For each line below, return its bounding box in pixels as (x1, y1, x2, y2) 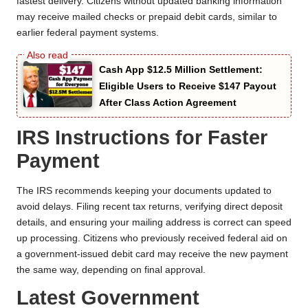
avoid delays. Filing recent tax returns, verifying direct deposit (16, 201, 283, 212)
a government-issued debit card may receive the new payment (16, 248, 288, 259)
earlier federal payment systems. (16, 27, 159, 38)
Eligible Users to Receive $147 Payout (99, 80, 276, 92)
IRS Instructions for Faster (16, 126, 267, 149)
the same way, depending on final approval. (16, 264, 206, 275)
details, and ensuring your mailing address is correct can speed (16, 217, 291, 228)
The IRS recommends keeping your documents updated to (16, 185, 272, 196)
